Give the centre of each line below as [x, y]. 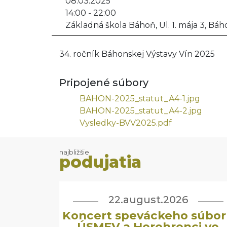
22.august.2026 [148, 200]
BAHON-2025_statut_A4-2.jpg [141, 111]
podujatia [100, 162]
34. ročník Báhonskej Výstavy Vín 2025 [137, 54]
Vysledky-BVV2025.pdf [126, 123]
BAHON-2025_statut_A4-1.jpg [140, 99]
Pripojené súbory [104, 83]
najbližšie [74, 152]
